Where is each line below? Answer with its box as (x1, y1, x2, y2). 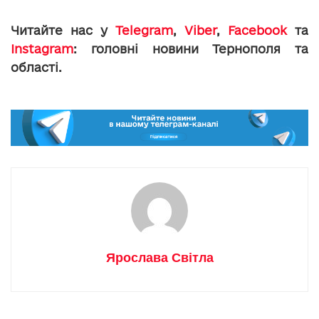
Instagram (11, 41, 73, 56)
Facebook (228, 23, 287, 37)
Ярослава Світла (105, 251, 214, 266)
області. (11, 60, 62, 74)
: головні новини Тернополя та (73, 41, 308, 56)
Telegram (115, 23, 173, 37)
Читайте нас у (11, 23, 115, 37)
